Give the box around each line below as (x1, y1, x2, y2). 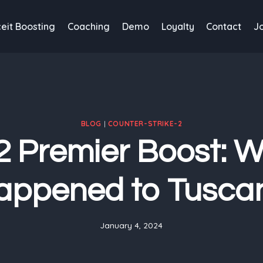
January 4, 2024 (100, 220, 163, 231)
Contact (206, 21, 242, 32)
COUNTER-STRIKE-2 (107, 119, 183, 128)
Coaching (67, 21, 110, 32)
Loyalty (161, 21, 194, 32)
